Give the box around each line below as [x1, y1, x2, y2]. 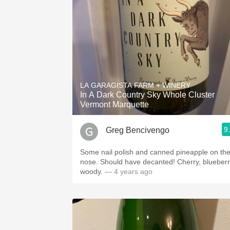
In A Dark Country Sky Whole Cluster [80, 90, 215, 99]
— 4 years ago [103, 167, 152, 176]
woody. [80, 167, 103, 176]
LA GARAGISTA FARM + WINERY [80, 81, 190, 89]
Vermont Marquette [80, 100, 149, 109]
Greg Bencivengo [106, 125, 169, 135]
